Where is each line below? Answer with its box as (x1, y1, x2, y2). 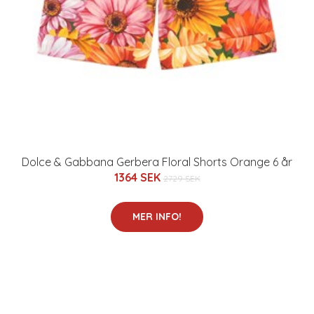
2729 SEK (163, 173, 200, 184)
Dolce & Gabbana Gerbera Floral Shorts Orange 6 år (22, 155, 292, 169)
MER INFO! (132, 210, 182, 223)
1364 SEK (114, 170, 163, 184)
